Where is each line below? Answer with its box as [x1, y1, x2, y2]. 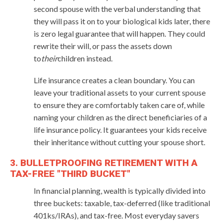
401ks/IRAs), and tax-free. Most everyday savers [34, 210, 199, 220]
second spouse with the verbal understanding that [34, 3, 201, 13]
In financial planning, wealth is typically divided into [34, 185, 206, 195]
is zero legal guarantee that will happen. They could [34, 28, 205, 38]
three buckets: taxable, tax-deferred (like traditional [34, 198, 210, 208]
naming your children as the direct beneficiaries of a [34, 112, 207, 122]
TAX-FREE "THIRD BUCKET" [10, 167, 130, 179]
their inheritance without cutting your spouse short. [34, 137, 205, 147]
